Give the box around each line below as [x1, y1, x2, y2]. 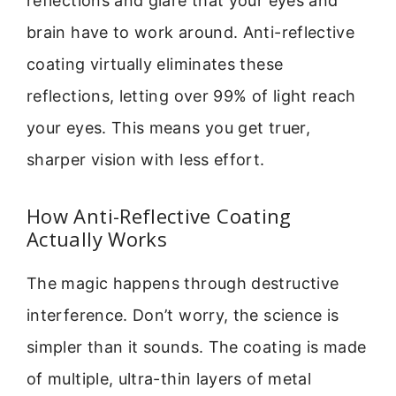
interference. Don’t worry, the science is [27, 306, 339, 325]
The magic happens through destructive [27, 274, 339, 293]
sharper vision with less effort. [27, 149, 265, 169]
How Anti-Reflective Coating [27, 202, 292, 230]
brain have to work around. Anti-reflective [27, 22, 355, 42]
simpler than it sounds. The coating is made [27, 338, 367, 357]
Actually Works [27, 225, 168, 253]
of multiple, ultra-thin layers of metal [27, 369, 312, 389]
